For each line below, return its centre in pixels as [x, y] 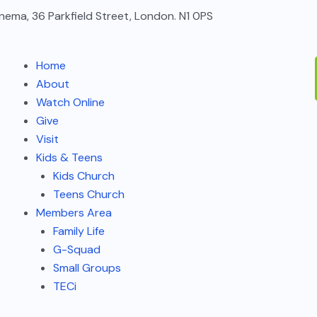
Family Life [79, 231]
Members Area [74, 213]
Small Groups [87, 268]
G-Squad [77, 249]
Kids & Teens [70, 157]
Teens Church [89, 194]
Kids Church [84, 176]
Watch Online [71, 102]
